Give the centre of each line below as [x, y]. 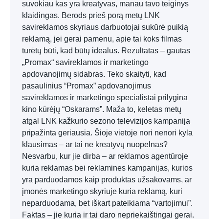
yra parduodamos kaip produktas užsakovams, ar [107, 180]
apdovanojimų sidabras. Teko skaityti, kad [94, 74]
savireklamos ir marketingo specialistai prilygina [105, 98]
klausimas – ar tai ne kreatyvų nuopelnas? [95, 144]
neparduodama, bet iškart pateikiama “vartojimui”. [107, 203]
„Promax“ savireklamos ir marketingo [85, 62]
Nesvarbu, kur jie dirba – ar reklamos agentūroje [105, 156]
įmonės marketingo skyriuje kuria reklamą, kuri [102, 191]
